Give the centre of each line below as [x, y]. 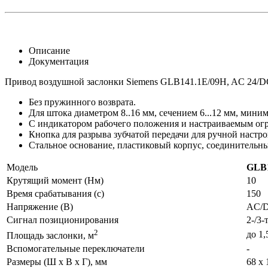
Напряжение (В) [40, 206]
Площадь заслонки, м [50, 236]
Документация [59, 61]
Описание [49, 50]
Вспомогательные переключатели [76, 248]
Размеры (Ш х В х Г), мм [57, 261]
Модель [22, 167]
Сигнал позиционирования [63, 220]
